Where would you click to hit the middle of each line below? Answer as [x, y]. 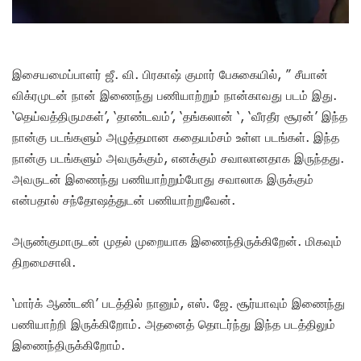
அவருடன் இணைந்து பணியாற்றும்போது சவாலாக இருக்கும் [163, 178]
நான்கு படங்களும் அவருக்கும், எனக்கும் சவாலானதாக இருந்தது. [178, 158]
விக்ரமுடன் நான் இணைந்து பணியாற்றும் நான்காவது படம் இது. [174, 95]
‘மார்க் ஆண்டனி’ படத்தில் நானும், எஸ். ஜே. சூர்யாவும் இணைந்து [178, 303]
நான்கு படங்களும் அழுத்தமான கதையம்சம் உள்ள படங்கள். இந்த [176, 137]
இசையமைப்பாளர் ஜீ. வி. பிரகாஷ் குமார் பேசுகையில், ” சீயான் [170, 74]
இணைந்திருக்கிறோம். [71, 344]
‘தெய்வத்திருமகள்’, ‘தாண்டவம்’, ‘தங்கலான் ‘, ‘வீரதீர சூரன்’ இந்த [180, 116]
